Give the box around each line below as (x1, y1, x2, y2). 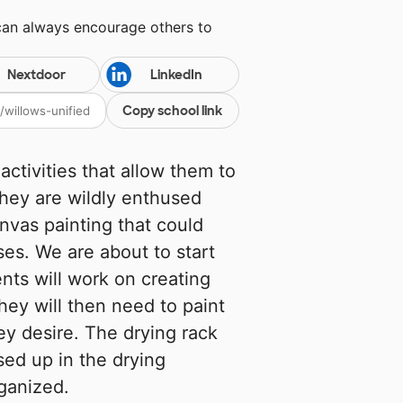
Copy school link (122, 103, 223, 120)
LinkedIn (149, 67, 202, 84)
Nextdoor (6, 67, 66, 84)
